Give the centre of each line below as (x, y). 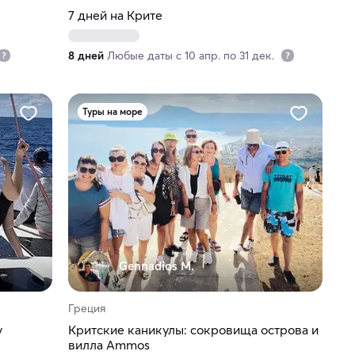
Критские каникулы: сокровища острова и (193, 330)
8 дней (86, 56)
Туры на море (112, 112)
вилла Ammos (109, 345)
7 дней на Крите (115, 15)
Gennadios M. (156, 266)
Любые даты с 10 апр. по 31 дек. (192, 56)
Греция (87, 309)
